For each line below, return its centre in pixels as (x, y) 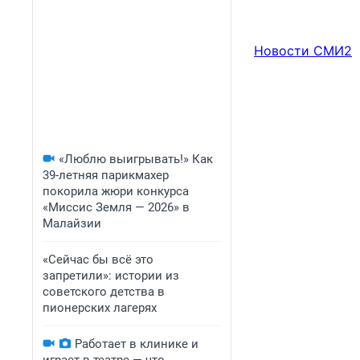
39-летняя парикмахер (106, 175)
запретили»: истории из (111, 276)
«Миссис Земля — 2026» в (116, 207)
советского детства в (104, 292)
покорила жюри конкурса (116, 191)
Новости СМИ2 (303, 51)
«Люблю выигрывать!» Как (136, 159)
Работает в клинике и (137, 344)
